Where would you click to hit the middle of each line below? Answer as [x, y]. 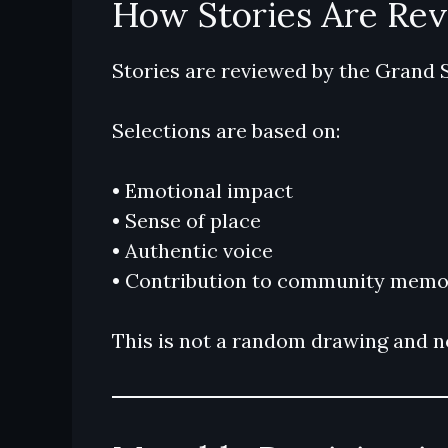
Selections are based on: [226, 130]
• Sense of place [186, 220]
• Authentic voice [192, 250]
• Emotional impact [202, 190]
